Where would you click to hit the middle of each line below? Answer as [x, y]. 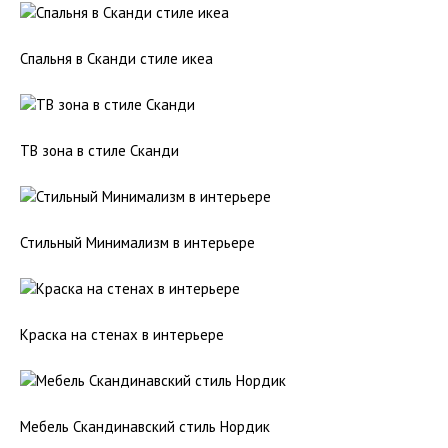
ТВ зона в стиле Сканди [99, 150]
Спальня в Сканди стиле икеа [116, 58]
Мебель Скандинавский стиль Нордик [145, 426]
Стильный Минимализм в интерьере [137, 242]
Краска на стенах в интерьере [122, 334]
